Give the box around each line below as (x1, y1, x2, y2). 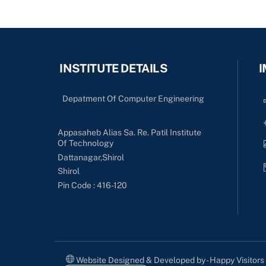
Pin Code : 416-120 (58, 180, 128, 190)
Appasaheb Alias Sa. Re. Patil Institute (58, 127, 202, 137)
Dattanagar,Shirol (58, 152, 125, 162)
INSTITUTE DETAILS (59, 61, 168, 75)
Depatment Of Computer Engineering (62, 93, 205, 103)
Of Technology (58, 138, 114, 148)
